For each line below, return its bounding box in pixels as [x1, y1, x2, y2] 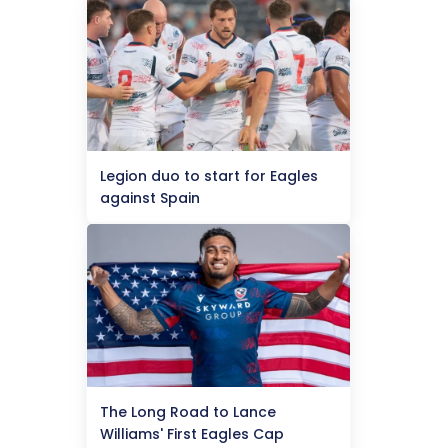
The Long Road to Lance [100, 402, 276, 422]
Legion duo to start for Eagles [100, 166, 318, 186]
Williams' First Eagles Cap [100, 424, 284, 444]
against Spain [100, 188, 200, 208]
